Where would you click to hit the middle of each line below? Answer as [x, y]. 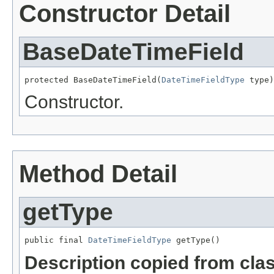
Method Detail [98, 174]
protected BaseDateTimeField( [93, 80]
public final [56, 240]
